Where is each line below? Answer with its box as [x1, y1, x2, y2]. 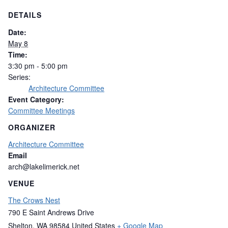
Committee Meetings [8, 105, 75, 116]
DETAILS [8, 10, 42, 20]
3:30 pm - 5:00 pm [8, 60, 68, 71]
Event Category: [8, 94, 64, 104]
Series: [8, 71, 31, 82]
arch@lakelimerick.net [8, 161, 79, 172]
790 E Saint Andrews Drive [8, 207, 94, 218]
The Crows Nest [8, 195, 60, 206]
